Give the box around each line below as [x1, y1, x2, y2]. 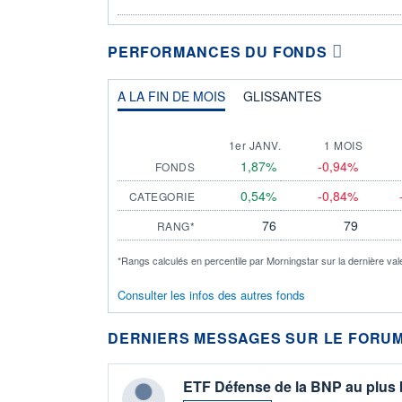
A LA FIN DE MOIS [118, 86, 225, 105]
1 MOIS [324, 136, 363, 153]
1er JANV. [228, 136, 281, 153]
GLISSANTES [243, 86, 321, 105]
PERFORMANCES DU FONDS [108, 40, 328, 62]
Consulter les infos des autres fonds [118, 285, 305, 303]
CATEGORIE [128, 188, 195, 204]
